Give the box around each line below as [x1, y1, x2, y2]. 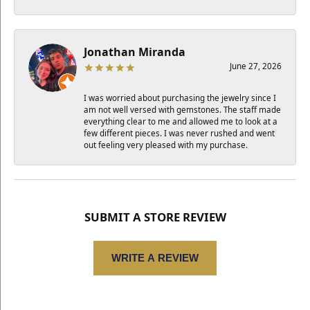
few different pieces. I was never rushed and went [84, 127, 275, 138]
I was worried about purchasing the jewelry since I [84, 92, 276, 103]
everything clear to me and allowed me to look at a [84, 116, 277, 127]
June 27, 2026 [230, 60, 282, 71]
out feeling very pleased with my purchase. [84, 139, 248, 150]
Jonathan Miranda [84, 44, 185, 60]
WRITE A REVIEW [111, 252, 199, 264]
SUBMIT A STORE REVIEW [84, 208, 226, 225]
